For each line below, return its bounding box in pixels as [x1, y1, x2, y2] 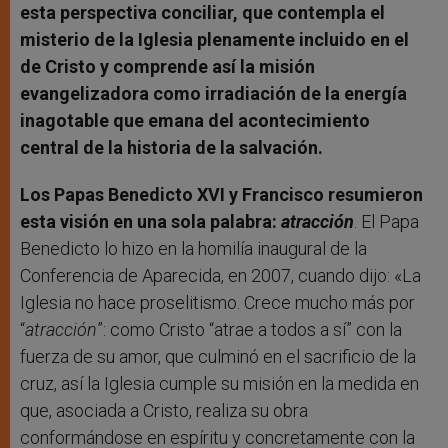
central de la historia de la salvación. [20, 136, 323, 158]
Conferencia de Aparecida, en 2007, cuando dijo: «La [20, 264, 421, 286]
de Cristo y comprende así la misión [20, 55, 315, 77]
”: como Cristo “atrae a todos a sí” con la [97, 318, 402, 340]
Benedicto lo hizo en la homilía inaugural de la [20, 237, 367, 259]
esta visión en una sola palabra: [20, 210, 281, 232]
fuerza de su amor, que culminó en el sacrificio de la [20, 345, 416, 367]
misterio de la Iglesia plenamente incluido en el [20, 28, 409, 50]
